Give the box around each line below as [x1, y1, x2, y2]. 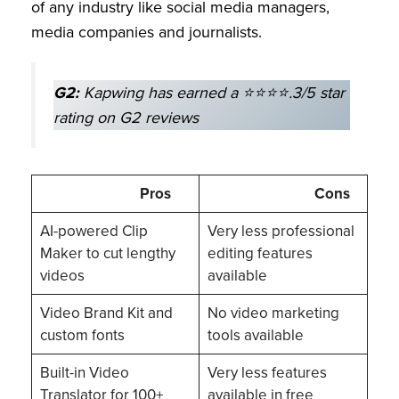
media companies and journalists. [31, 20, 262, 44]
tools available [207, 324, 307, 347]
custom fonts [39, 324, 125, 347]
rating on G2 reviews [53, 105, 199, 129]
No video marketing [207, 302, 339, 325]
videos [39, 265, 85, 288]
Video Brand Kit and [39, 302, 173, 325]
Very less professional [207, 220, 354, 243]
